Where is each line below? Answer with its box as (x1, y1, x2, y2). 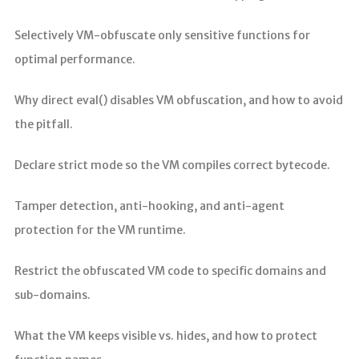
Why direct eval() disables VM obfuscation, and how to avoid (14, 92, 343, 107)
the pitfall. (14, 116, 73, 131)
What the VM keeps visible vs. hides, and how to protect (14, 328, 317, 343)
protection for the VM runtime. (14, 222, 186, 237)
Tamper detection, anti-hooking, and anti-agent (14, 198, 284, 213)
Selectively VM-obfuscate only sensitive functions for (14, 27, 310, 42)
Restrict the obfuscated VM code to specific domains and (14, 263, 326, 278)
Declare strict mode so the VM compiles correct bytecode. (14, 157, 330, 172)
